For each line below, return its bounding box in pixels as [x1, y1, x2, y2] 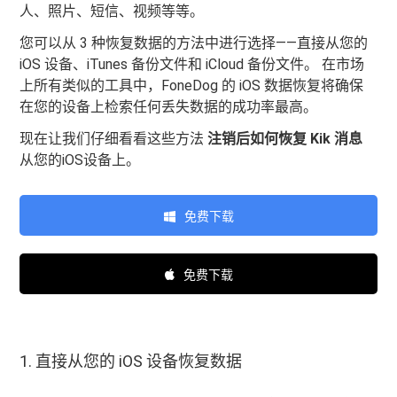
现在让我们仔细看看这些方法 [19, 130, 208, 148]
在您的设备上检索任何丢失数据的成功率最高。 [19, 98, 318, 116]
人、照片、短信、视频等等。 [19, 3, 205, 20]
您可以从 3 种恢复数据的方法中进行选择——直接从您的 [19, 35, 369, 52]
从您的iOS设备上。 [19, 152, 141, 169]
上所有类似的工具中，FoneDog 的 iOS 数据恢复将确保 [19, 77, 364, 95]
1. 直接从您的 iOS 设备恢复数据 [19, 352, 243, 371]
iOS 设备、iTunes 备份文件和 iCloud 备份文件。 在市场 [19, 56, 365, 74]
